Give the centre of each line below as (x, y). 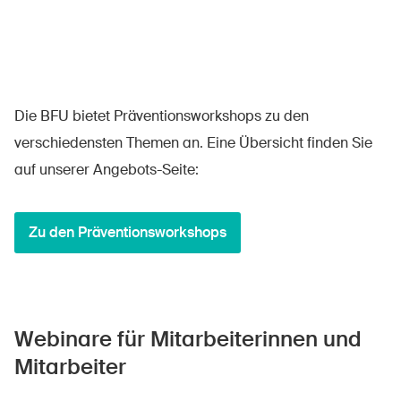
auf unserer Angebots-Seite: (107, 169)
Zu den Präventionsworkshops (128, 232)
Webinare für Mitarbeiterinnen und (188, 338)
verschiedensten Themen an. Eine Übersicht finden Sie (193, 142)
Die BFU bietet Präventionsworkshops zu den (162, 115)
